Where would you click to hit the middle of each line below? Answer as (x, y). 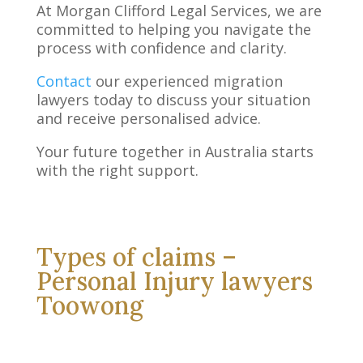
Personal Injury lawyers (174, 281)
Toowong (90, 305)
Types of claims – (136, 256)
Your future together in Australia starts (175, 151)
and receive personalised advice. (148, 118)
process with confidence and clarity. (161, 47)
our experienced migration (187, 81)
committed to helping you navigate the (173, 29)
